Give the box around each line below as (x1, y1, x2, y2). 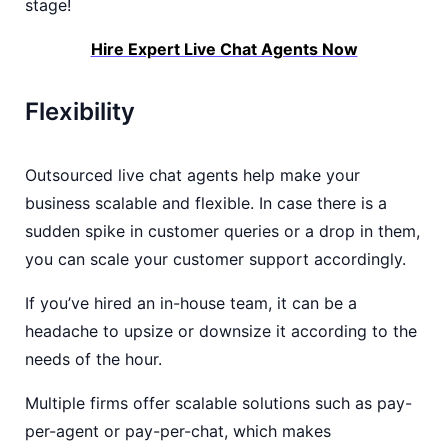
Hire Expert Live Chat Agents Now (90, 39, 358, 59)
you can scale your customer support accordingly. (25, 249, 406, 269)
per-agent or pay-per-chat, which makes (25, 421, 331, 441)
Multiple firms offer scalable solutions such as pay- (25, 393, 412, 413)
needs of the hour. (25, 349, 162, 369)
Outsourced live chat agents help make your (25, 165, 360, 185)
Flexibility (25, 97, 135, 126)
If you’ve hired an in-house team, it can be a (25, 293, 357, 313)
